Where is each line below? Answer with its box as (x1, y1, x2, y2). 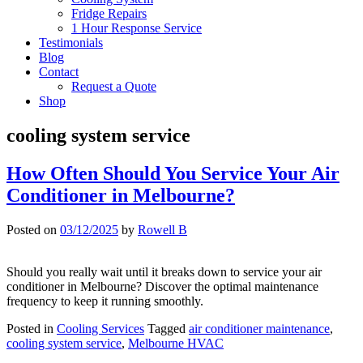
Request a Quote (71, 79, 156, 93)
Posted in (6, 321, 57, 335)
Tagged (147, 321, 189, 335)
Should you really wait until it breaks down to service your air (6, 264, 322, 279)
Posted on (6, 222, 60, 237)
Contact (39, 65, 79, 79)
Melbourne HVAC (128, 335, 224, 350)
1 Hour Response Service (71, 21, 202, 35)
